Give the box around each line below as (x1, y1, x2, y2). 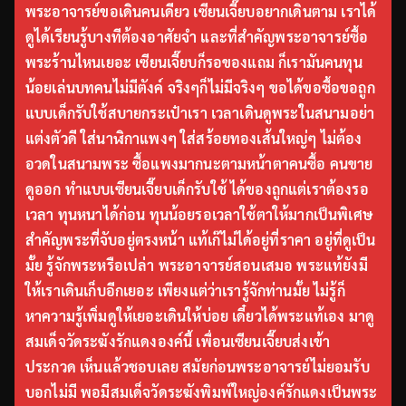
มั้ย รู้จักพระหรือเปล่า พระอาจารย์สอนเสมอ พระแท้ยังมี (25, 256, 368, 275)
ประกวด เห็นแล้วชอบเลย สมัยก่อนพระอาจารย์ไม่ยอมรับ (25, 357, 370, 377)
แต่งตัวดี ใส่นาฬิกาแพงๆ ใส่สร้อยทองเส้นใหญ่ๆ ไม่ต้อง (25, 129, 362, 149)
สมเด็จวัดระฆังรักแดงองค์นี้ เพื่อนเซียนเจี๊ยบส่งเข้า (25, 332, 331, 352)
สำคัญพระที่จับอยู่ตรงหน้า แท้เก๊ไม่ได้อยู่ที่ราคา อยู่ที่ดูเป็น (25, 230, 376, 250)
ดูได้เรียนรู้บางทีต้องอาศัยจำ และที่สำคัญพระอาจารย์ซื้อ (25, 27, 369, 47)
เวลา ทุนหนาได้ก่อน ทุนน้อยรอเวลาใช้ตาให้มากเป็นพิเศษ (25, 205, 372, 225)
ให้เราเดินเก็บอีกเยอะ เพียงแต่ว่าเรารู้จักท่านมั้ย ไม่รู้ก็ (25, 281, 345, 301)
